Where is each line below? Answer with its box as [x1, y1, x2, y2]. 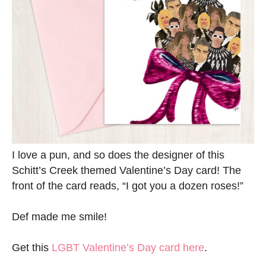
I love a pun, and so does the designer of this [12, 149, 224, 161]
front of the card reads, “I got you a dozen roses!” [12, 180, 243, 192]
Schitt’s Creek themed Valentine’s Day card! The [12, 164, 241, 177]
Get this [12, 242, 52, 254]
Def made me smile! [12, 211, 107, 223]
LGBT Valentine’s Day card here [52, 242, 204, 254]
